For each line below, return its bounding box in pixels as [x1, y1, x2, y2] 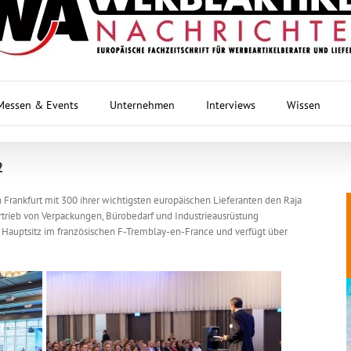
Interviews [205, 97, 255, 112]
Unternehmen [109, 97, 175, 112]
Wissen [286, 97, 320, 112]
